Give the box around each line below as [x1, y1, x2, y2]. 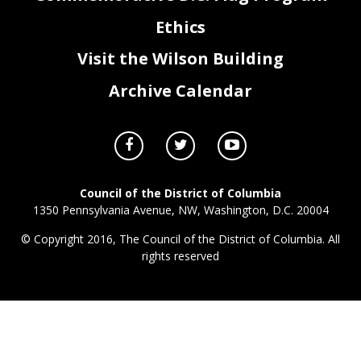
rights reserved [142, 247, 219, 263]
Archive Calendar [109, 79, 252, 102]
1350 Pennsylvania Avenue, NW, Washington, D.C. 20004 [32, 201, 329, 218]
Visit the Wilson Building [77, 48, 284, 70]
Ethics [156, 15, 205, 38]
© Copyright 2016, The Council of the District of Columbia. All [21, 230, 340, 247]
